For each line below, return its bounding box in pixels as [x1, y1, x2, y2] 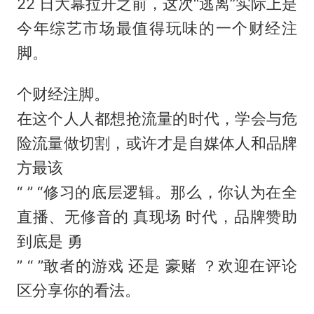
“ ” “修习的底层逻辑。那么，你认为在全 [16, 183, 298, 202]
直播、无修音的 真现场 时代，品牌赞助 [16, 207, 298, 226]
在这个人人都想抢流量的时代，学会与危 [16, 109, 298, 128]
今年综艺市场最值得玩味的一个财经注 [16, 19, 298, 38]
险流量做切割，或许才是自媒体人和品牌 [16, 134, 298, 153]
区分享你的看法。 [16, 281, 140, 300]
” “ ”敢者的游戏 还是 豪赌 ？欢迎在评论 [16, 257, 298, 275]
